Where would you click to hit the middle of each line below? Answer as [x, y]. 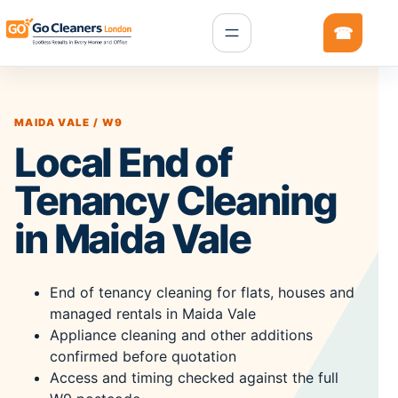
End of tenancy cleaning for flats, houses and [202, 292]
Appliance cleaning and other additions [181, 335]
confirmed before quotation [143, 356]
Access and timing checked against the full [194, 378]
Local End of [123, 163]
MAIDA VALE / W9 [69, 123]
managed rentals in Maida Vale [153, 314]
